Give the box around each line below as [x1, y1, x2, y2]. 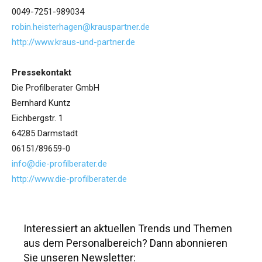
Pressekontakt [12, 67, 71, 78]
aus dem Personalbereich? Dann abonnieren [23, 236, 227, 249]
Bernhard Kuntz [12, 98, 71, 109]
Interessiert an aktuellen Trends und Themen [23, 222, 232, 235]
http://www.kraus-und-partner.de [12, 37, 135, 48]
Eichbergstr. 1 [12, 113, 63, 124]
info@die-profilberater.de [12, 158, 107, 170]
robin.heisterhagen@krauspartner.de [12, 22, 150, 33]
